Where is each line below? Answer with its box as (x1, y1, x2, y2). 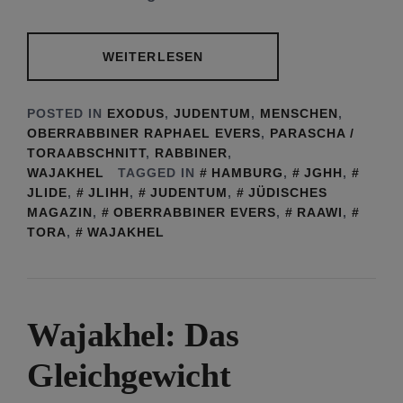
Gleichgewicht (27, 356, 231, 394)
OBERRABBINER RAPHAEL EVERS (27, 126, 261, 140)
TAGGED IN (118, 166, 200, 180)
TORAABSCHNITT (27, 146, 146, 160)
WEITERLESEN (102, 49, 204, 64)
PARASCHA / (270, 126, 354, 140)
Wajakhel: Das (27, 316, 239, 354)
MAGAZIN (27, 205, 93, 219)
